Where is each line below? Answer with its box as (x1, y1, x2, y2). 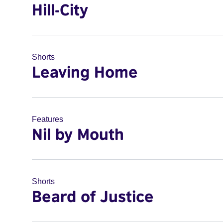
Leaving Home (32, 62, 138, 81)
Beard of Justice (32, 187, 154, 206)
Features (32, 115, 63, 123)
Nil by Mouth (32, 124, 124, 143)
